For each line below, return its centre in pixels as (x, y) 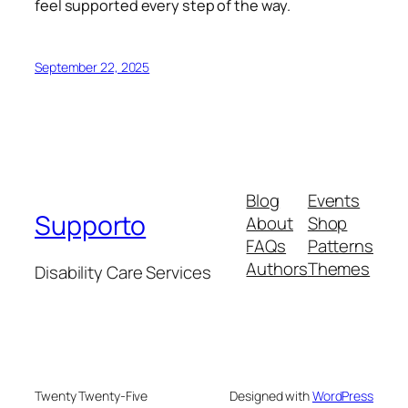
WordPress (342, 395)
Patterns (340, 246)
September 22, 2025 (92, 66)
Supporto (91, 225)
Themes (339, 269)
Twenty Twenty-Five (92, 395)
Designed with (271, 395)
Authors (277, 269)
